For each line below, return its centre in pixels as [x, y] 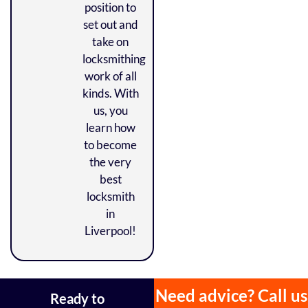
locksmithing [114, 58]
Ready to [77, 298]
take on [111, 41]
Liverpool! [111, 230]
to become [111, 144]
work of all [110, 76]
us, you [110, 110]
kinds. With [110, 93]
